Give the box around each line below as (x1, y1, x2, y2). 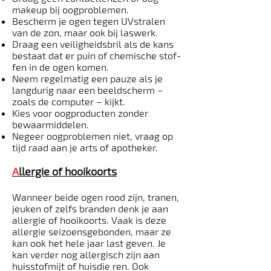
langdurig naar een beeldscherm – (12, 84, 163, 96)
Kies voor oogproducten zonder (12, 107, 148, 119)
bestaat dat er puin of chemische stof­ (12, 50, 181, 61)
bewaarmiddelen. (12, 119, 89, 130)
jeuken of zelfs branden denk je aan (12, 203, 168, 214)
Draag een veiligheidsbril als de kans (12, 38, 174, 50)
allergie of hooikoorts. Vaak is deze (12, 214, 166, 226)
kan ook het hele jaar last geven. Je (12, 237, 166, 249)
